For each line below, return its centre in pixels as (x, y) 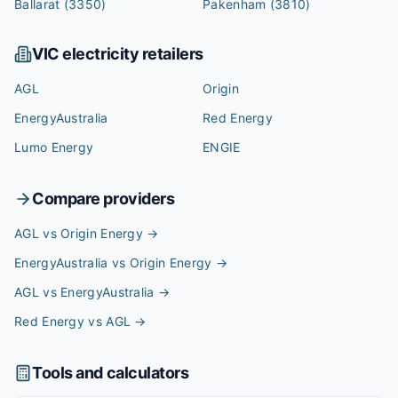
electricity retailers (131, 54)
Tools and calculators (111, 373)
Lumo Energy (54, 147)
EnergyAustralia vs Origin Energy (113, 263)
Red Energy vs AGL (73, 321)
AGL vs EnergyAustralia (84, 292)
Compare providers (103, 199)
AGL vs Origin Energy (79, 233)
